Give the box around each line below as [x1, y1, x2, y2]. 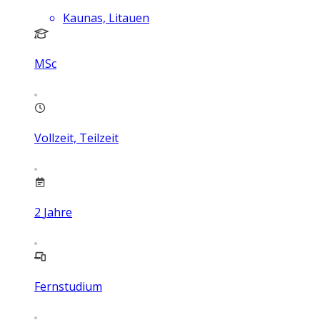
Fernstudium [34, 279, 102, 294]
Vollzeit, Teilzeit [34, 130, 119, 146]
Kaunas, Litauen [63, 10, 149, 26]
